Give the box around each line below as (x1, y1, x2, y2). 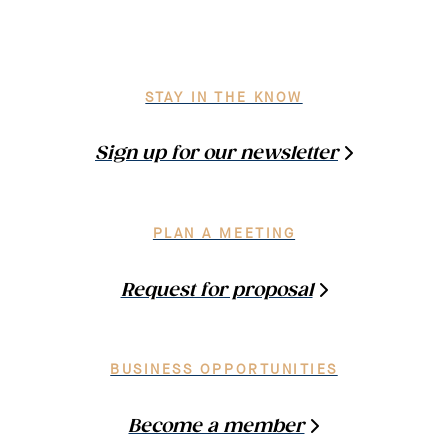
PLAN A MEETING (152, 225, 296, 242)
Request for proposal (120, 279, 313, 301)
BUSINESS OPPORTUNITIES (110, 362, 338, 379)
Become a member (128, 415, 305, 437)
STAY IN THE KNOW (145, 89, 303, 106)
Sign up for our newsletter (95, 143, 338, 165)
